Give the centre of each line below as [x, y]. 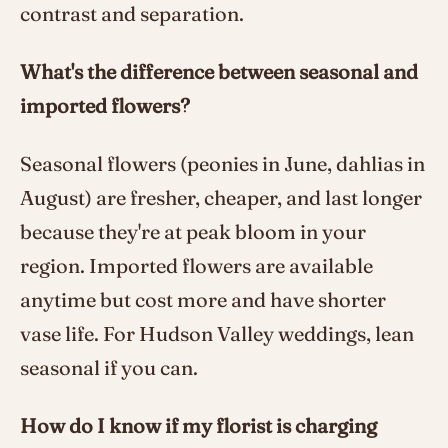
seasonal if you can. [109, 367]
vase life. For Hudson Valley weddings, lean [217, 333]
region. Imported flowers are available [196, 265]
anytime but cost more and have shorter [203, 299]
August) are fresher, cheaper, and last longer [221, 197]
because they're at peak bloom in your [193, 231]
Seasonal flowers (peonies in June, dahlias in [222, 163]
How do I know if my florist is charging [198, 425]
